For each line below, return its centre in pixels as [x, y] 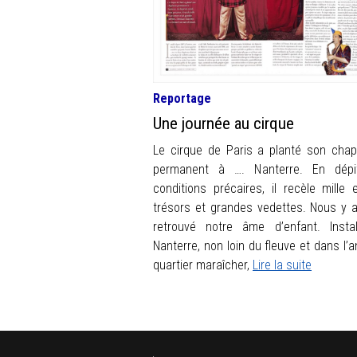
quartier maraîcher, [203, 265]
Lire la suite [282, 265]
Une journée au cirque [224, 123]
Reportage [182, 98]
